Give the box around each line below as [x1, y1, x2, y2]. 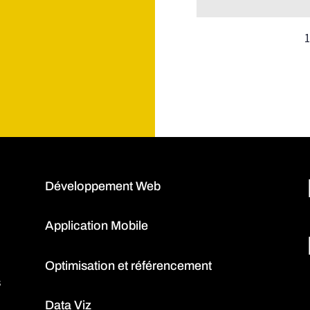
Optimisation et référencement [44, 258, 212, 273]
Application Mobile [44, 219, 148, 233]
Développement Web [44, 179, 161, 193]
